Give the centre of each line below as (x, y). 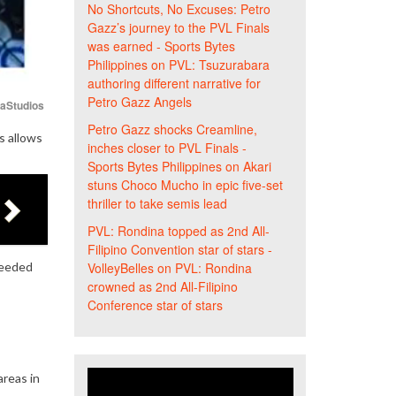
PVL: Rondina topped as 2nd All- (178, 231)
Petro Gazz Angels (139, 102)
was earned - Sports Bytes (161, 46)
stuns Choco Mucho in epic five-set (185, 185)
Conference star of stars (155, 305)
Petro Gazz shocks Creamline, (172, 129)
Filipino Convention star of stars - (179, 249)
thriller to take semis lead (157, 203)
